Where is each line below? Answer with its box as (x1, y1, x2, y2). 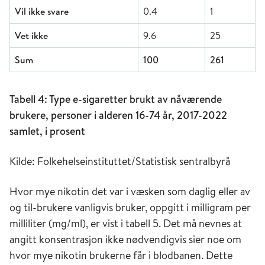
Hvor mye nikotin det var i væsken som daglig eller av (9, 183, 250, 199)
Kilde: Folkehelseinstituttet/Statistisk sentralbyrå (9, 153, 230, 169)
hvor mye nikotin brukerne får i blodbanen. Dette (9, 247, 232, 263)
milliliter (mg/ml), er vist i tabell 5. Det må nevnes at (9, 215, 242, 231)
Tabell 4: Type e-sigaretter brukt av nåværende (9, 91, 222, 106)
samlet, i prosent (9, 123, 85, 138)
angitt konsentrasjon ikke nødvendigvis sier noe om (9, 231, 241, 247)
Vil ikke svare (15, 4, 69, 18)
